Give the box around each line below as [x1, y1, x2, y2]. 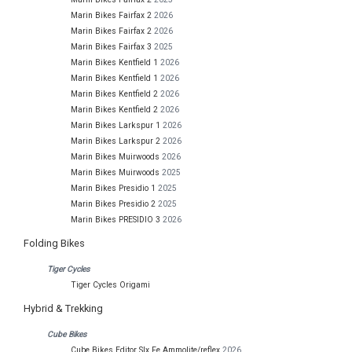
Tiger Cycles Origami [71, 280, 150, 291]
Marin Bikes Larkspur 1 [71, 120, 160, 131]
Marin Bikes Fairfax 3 [71, 42, 152, 53]
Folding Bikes [24, 237, 85, 250]
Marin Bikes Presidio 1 [71, 183, 156, 194]
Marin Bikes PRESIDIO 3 [71, 214, 160, 225]
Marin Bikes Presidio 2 [71, 199, 156, 210]
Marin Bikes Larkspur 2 [71, 136, 160, 147]
